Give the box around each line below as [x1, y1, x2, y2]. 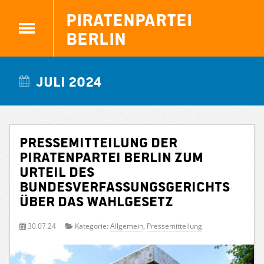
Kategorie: [73, 220, 110, 231]
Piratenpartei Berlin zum [19, 148, 203, 164]
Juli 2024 [35, 73, 101, 88]
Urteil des [19, 163, 94, 179]
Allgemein [110, 220, 143, 231]
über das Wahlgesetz [19, 193, 173, 208]
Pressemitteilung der [19, 134, 177, 149]
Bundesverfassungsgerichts [19, 178, 230, 193]
